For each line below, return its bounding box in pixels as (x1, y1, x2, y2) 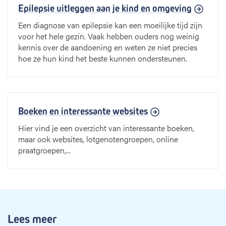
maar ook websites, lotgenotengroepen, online (18, 133, 178, 145)
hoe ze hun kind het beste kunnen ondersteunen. (18, 52, 187, 64)
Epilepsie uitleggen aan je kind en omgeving (18, 3, 192, 14)
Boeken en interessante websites (18, 105, 148, 117)
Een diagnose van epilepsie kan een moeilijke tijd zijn (18, 19, 202, 31)
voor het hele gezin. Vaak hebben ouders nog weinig (18, 30, 199, 42)
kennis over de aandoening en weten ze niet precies (18, 41, 197, 53)
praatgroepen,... (18, 144, 71, 156)
